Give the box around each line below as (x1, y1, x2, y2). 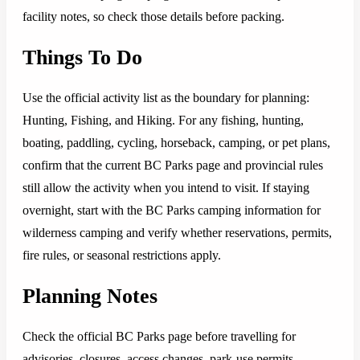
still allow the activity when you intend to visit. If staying (22, 181, 309, 195)
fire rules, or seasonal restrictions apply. (22, 248, 221, 263)
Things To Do (22, 45, 142, 69)
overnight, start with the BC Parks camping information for (22, 203, 321, 218)
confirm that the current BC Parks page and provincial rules (22, 158, 323, 173)
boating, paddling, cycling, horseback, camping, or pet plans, (22, 136, 330, 150)
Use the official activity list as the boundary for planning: (22, 91, 309, 105)
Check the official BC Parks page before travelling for (22, 329, 296, 344)
